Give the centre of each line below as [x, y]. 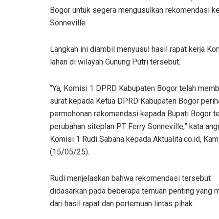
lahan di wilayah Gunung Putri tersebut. [115, 62]
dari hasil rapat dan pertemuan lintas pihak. [122, 204]
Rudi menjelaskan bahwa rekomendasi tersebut [130, 178]
